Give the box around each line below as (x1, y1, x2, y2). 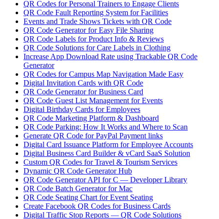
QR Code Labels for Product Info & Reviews (23, 35, 164, 44)
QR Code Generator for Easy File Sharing (23, 26, 153, 35)
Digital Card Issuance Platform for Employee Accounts (23, 140, 193, 149)
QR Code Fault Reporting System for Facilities (23, 8, 168, 17)
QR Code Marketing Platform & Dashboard (23, 114, 159, 123)
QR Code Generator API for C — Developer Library (23, 175, 187, 184)
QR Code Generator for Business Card (23, 88, 143, 96)
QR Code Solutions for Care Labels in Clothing (23, 44, 171, 52)
